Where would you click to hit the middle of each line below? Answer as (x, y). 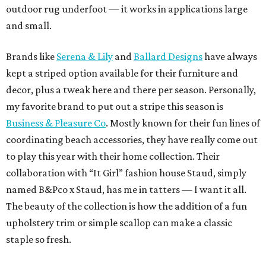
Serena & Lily (85, 57)
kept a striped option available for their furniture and (122, 73)
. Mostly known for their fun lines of (183, 123)
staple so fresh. (39, 240)
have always (230, 57)
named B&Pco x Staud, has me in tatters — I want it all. (126, 190)
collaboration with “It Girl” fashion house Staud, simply (126, 173)
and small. (29, 26)
